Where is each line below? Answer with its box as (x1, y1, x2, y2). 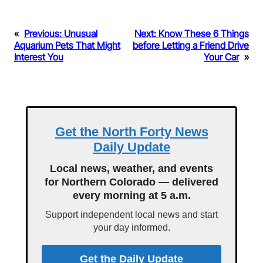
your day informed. (93, 222, 170, 232)
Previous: (24, 27, 62, 39)
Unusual (64, 27, 97, 39)
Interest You (14, 50, 63, 63)
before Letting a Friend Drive (133, 39, 249, 51)
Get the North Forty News (55, 124, 208, 139)
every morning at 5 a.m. (72, 189, 191, 201)
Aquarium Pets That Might (14, 39, 120, 51)
